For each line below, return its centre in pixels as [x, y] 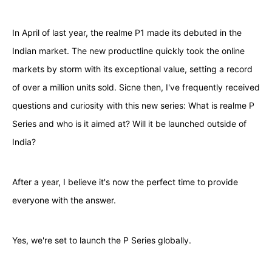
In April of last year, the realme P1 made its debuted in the [127, 33]
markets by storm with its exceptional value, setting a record [132, 69]
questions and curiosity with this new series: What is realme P [133, 106]
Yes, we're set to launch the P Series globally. [101, 240]
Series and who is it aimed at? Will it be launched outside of [129, 124]
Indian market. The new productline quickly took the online [128, 51]
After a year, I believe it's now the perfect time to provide [125, 182]
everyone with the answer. [64, 200]
